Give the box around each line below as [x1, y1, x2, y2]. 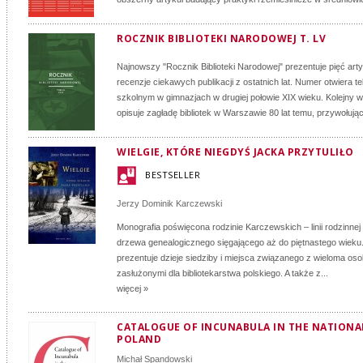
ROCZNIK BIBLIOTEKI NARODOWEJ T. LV [117, 32, 326, 45]
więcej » [117, 284, 148, 293]
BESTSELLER [145, 169, 200, 181]
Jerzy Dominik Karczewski [117, 199, 222, 208]
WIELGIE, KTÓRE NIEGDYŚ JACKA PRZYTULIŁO [117, 145, 354, 159]
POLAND [117, 332, 161, 346]
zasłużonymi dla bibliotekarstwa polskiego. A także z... [117, 268, 328, 278]
